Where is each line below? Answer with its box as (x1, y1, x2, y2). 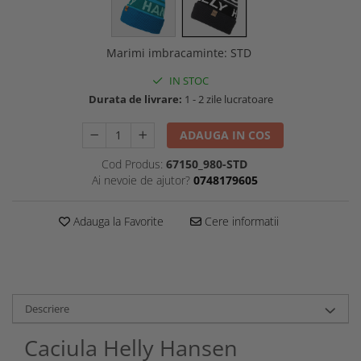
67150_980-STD (166, 156, 247, 172)
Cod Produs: (102, 156, 163, 172)
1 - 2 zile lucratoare (181, 91, 273, 106)
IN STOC (167, 73, 209, 88)
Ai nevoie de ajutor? (91, 172, 190, 188)
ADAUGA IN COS (180, 127, 272, 143)
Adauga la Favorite (69, 213, 164, 229)
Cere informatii (201, 213, 279, 229)
